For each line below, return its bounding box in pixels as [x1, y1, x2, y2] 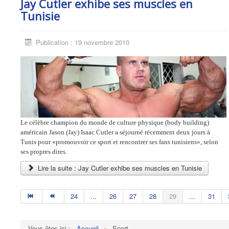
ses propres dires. [20, 148, 67, 156]
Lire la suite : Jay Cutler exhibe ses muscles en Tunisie [36, 163, 202, 173]
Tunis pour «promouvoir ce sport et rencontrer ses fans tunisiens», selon [20, 138, 218, 146]
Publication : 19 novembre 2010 [36, 37, 130, 47]
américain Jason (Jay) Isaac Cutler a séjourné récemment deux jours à [20, 128, 210, 136]
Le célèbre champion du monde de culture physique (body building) [20, 119, 209, 127]
